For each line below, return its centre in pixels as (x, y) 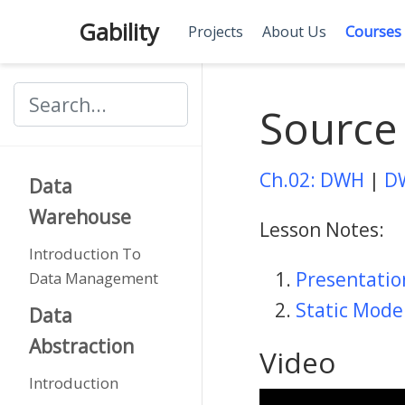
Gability (119, 31)
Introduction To (85, 254)
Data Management (93, 278)
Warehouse (80, 217)
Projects (215, 32)
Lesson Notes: (322, 229)
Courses (373, 32)
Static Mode (349, 310)
